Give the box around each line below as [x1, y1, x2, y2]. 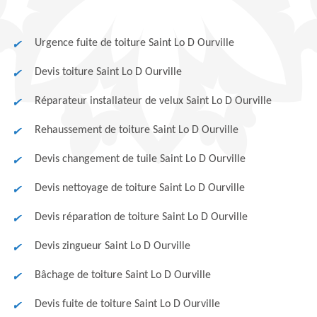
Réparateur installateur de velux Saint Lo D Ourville [35, 96, 272, 107]
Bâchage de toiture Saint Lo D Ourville [35, 270, 211, 281]
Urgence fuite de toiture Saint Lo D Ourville [35, 38, 234, 49]
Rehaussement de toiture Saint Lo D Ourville [35, 125, 238, 136]
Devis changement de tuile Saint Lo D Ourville [35, 154, 246, 165]
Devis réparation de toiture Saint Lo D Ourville [35, 212, 248, 223]
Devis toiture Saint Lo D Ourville [35, 67, 182, 78]
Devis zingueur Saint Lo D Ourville [35, 241, 190, 252]
